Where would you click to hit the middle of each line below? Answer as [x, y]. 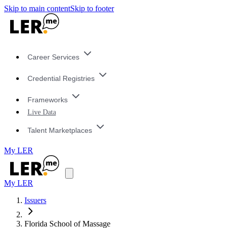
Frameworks [47, 99]
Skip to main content [37, 8]
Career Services [53, 57]
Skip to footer [92, 8]
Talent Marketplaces [60, 130]
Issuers [35, 201]
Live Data [41, 112]
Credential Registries [61, 79]
